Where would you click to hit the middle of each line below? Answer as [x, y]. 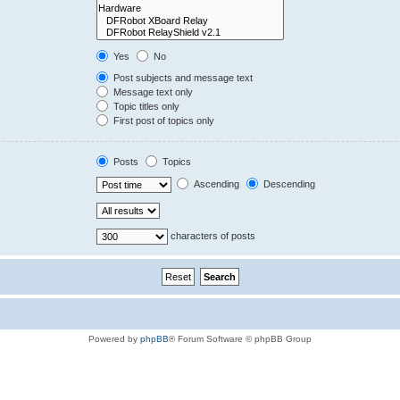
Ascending [216, 183]
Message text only [152, 92]
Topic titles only [146, 106]
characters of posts [212, 235]
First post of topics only [163, 121]
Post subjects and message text [182, 78]
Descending [288, 183]
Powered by [114, 339]
